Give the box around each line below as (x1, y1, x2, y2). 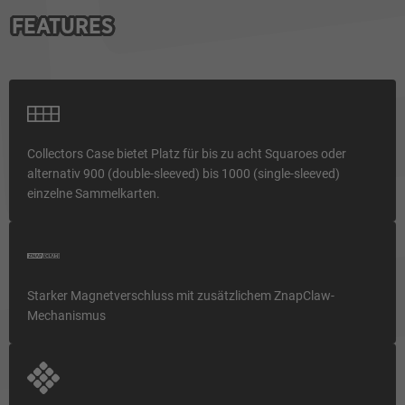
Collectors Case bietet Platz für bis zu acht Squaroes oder (27, 146, 346, 161)
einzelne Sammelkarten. (27, 186, 160, 201)
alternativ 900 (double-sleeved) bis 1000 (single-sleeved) (27, 166, 340, 181)
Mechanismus (27, 308, 108, 323)
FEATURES (12, 16, 113, 38)
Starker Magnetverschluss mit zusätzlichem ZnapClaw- (27, 288, 334, 303)
